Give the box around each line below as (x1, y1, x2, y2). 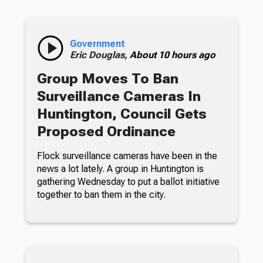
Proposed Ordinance (36, 123, 176, 140)
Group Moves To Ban (36, 70, 178, 87)
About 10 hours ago (129, 49, 215, 61)
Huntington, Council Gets (36, 106, 207, 123)
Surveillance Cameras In (36, 88, 201, 105)
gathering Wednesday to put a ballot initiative (36, 176, 220, 188)
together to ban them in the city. (36, 189, 166, 201)
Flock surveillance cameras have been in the (36, 150, 217, 162)
